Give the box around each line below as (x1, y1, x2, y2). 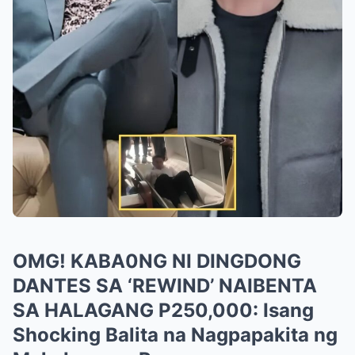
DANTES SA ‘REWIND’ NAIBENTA (13, 273, 317, 297)
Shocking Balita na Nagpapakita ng (13, 323, 338, 346)
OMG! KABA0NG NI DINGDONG (13, 249, 301, 273)
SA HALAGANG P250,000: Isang (13, 298, 314, 322)
